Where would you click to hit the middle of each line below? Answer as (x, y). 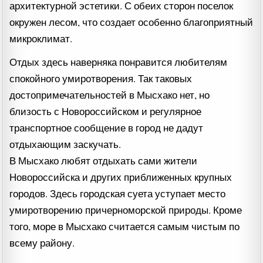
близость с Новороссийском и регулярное (106, 112)
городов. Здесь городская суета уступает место (118, 194)
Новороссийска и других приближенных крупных (121, 177)
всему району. (42, 243)
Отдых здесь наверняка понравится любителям (119, 62)
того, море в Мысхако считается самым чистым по (125, 227)
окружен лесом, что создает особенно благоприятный (131, 22)
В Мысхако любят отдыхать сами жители (104, 161)
